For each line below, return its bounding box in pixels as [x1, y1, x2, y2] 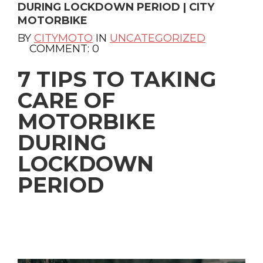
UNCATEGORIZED [110, 31, 205, 45]
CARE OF [18, 87, 115, 113]
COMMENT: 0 [29, 42, 99, 55]
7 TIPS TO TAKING [18, 66, 216, 92]
